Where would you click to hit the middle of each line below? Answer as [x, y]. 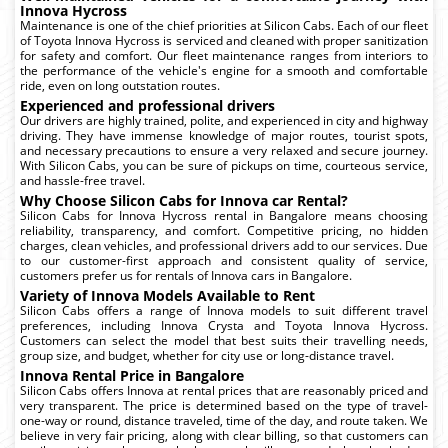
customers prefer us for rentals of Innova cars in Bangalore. [186, 275]
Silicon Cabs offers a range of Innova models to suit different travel [224, 310]
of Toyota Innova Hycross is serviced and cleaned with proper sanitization [224, 40]
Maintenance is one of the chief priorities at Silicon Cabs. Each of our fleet [224, 25]
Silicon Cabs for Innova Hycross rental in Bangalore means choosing [224, 215]
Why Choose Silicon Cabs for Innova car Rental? [184, 200]
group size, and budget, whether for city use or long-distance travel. [207, 355]
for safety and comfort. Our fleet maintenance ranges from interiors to [224, 55]
